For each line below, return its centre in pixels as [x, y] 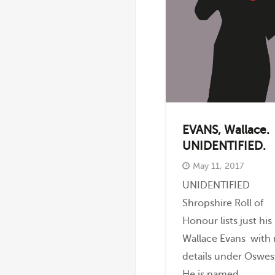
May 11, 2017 [219, 166]
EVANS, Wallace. [226, 130]
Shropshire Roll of [223, 203]
